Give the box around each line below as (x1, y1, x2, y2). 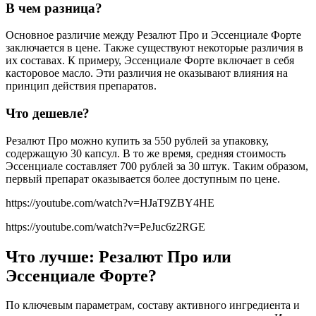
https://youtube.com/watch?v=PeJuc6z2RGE (6, 220, 205, 233)
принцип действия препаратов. (6, 80, 157, 92)
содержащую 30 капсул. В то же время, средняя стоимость (6, 147, 286, 159)
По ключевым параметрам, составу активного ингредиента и (6, 299, 300, 312)
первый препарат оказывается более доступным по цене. (6, 172, 280, 185)
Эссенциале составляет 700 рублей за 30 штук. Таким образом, (6, 159, 308, 172)
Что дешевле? (6, 105, 90, 121)
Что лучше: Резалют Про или (6, 247, 231, 266)
